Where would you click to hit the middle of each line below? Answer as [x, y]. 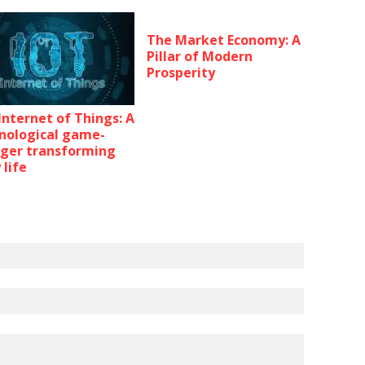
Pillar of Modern [200, 56]
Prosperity [181, 73]
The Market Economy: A [224, 40]
